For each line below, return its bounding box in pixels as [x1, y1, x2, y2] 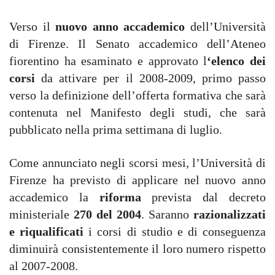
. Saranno [141, 207, 193, 221]
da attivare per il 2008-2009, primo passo [35, 71, 266, 85]
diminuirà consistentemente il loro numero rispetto [9, 242, 266, 255]
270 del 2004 [74, 207, 141, 221]
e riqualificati [9, 225, 84, 238]
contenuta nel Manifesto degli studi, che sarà [9, 106, 266, 119]
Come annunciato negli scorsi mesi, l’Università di [9, 156, 266, 169]
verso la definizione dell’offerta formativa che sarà [9, 88, 266, 102]
